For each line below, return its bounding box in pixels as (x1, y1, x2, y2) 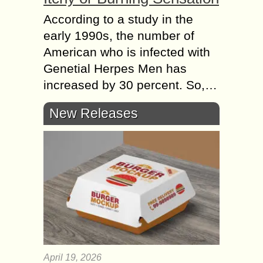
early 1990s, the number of (43, 28, 194, 42)
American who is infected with (43, 45, 210, 59)
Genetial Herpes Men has (43, 61, 187, 75)
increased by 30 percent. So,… (43, 77, 217, 92)
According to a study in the (43, 12, 193, 26)
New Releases (49, 105, 138, 121)
